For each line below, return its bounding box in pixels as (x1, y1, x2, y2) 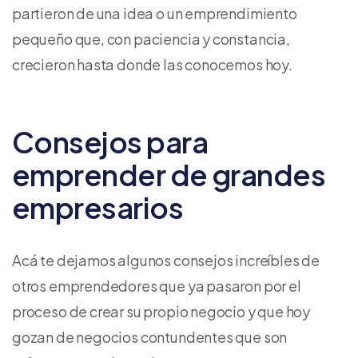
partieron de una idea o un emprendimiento (12, 3, 297, 22)
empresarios (12, 189, 184, 225)
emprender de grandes (12, 156, 326, 193)
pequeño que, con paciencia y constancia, (12, 29, 290, 48)
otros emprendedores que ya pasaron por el (12, 276, 301, 295)
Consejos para (12, 123, 208, 160)
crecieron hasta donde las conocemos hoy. (12, 54, 292, 74)
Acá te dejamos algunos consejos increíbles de (12, 250, 320, 269)
